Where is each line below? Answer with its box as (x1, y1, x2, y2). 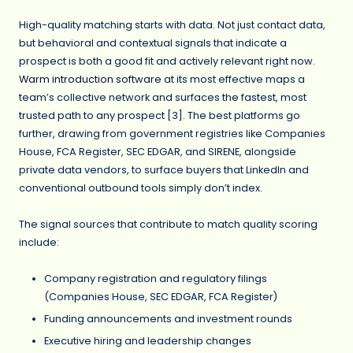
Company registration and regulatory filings (44, 272, 267, 286)
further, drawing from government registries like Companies (19, 127, 325, 141)
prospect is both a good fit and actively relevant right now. (19, 54, 315, 69)
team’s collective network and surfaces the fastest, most (19, 91, 307, 105)
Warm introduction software (19, 72, 162, 87)
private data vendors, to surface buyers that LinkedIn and (19, 163, 309, 177)
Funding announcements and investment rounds (44, 312, 292, 326)
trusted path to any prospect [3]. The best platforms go (19, 109, 300, 123)
